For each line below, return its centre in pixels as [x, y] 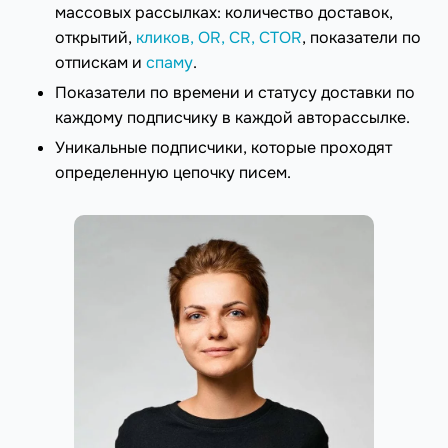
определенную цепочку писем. [173, 172]
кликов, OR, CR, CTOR [219, 37]
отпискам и [100, 62]
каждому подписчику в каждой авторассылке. [232, 117]
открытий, [95, 37]
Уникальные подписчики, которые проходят [223, 147]
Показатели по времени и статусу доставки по [235, 92]
